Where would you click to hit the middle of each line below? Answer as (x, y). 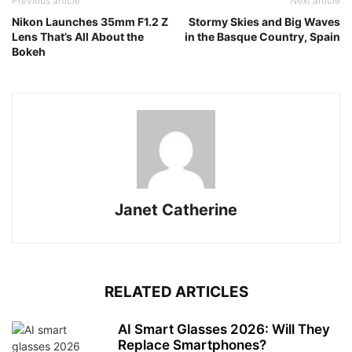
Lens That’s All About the (78, 37)
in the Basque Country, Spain (262, 37)
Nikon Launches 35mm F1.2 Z (90, 22)
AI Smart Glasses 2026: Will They (224, 330)
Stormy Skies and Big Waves (264, 22)
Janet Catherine (176, 210)
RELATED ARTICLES (176, 292)
